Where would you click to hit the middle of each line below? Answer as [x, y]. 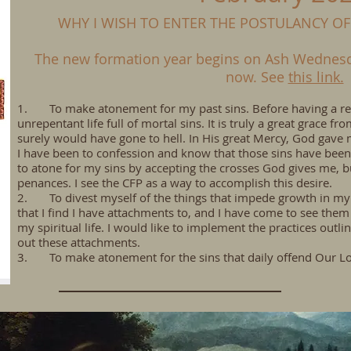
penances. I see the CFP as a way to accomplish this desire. [175, 183]
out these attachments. [79, 242]
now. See [257, 77]
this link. [316, 77]
